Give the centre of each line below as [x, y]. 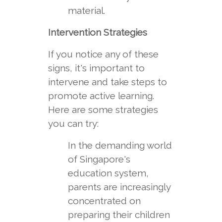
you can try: [73, 123]
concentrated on [104, 201]
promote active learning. [101, 96]
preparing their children [119, 215]
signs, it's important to [96, 68]
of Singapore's [99, 159]
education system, [108, 173]
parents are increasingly [119, 187]
